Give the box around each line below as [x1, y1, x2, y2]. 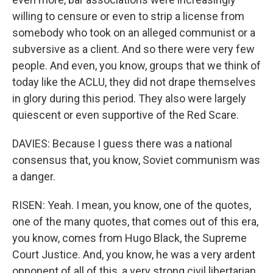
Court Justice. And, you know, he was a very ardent [12, 248, 255, 261]
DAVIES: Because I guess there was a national [12, 137, 232, 150]
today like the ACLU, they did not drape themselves [12, 76, 256, 88]
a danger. [12, 170, 55, 183]
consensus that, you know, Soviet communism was [12, 154, 260, 166]
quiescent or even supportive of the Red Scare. [12, 108, 239, 121]
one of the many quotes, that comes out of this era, [12, 215, 258, 228]
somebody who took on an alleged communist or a [12, 26, 255, 39]
